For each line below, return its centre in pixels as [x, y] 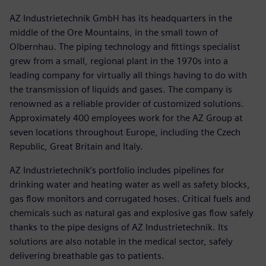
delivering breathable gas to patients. [87, 255]
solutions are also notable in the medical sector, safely [121, 241]
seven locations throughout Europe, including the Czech [125, 132]
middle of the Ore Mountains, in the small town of [114, 32]
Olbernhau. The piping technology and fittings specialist [125, 46]
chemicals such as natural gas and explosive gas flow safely [132, 213]
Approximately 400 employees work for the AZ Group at [126, 118]
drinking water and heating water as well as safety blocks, [130, 184]
